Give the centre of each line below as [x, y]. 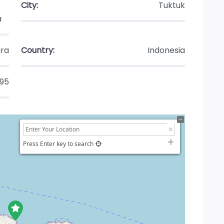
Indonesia [166, 50]
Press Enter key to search [58, 143]
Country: [38, 50]
